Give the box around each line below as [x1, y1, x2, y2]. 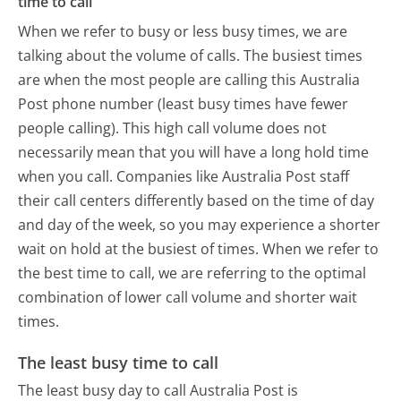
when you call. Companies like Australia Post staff [18, 166, 350, 187]
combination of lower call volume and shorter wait [18, 287, 358, 308]
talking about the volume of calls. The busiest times [18, 46, 363, 66]
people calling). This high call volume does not [18, 118, 328, 139]
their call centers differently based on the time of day [18, 191, 375, 211]
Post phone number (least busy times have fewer [18, 94, 349, 115]
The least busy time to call [18, 351, 219, 373]
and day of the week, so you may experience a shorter [18, 215, 381, 235]
